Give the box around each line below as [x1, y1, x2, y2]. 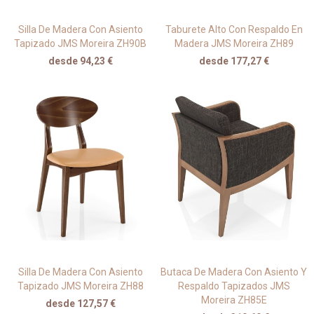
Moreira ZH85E [200, 294, 267, 306]
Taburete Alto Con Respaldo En [165, 24, 303, 36]
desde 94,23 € [48, 55, 113, 67]
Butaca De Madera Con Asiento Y [161, 266, 307, 278]
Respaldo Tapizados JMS [177, 280, 290, 292]
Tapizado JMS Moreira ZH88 [17, 280, 144, 292]
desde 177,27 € [198, 55, 269, 67]
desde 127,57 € [45, 297, 116, 309]
